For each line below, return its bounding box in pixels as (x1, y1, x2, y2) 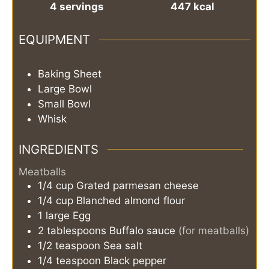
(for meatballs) (178, 225, 249, 237)
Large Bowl (38, 83, 92, 95)
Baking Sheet (38, 68, 101, 80)
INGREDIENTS (19, 141, 98, 157)
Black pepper (104, 255, 166, 267)
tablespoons (47, 225, 106, 237)
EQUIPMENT (19, 32, 90, 47)
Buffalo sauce (109, 225, 175, 237)
